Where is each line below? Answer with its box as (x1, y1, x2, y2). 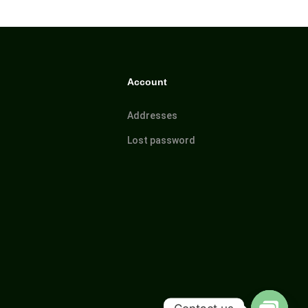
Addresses (127, 109, 178, 121)
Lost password (127, 134, 196, 146)
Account (127, 76, 168, 87)
